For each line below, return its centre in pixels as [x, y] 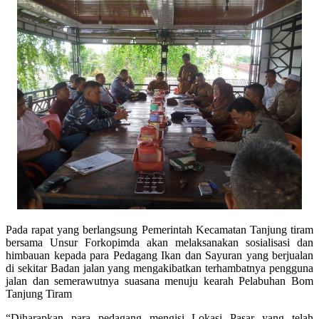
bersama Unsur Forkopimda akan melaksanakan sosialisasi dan [159, 242]
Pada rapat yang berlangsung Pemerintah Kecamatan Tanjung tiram [159, 229]
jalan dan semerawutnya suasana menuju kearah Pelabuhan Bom [159, 281]
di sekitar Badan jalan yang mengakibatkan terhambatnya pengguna [159, 268]
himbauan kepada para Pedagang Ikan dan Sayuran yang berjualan [159, 255]
